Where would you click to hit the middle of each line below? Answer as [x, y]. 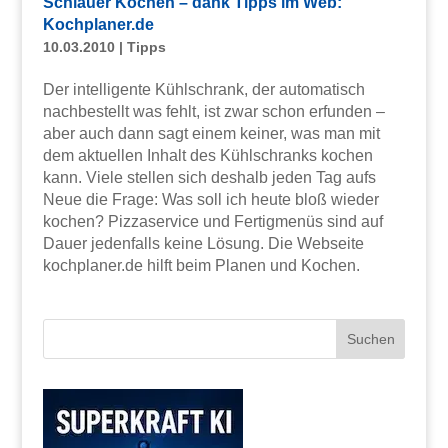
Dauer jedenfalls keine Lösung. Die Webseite [203, 244]
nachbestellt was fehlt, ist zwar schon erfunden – [213, 112]
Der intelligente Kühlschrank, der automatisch [203, 90]
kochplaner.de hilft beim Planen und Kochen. [201, 266]
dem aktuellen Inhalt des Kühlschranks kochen [207, 156]
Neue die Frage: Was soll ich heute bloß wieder [210, 200]
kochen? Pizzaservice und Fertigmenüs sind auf [212, 222]
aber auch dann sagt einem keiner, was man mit [211, 134]
